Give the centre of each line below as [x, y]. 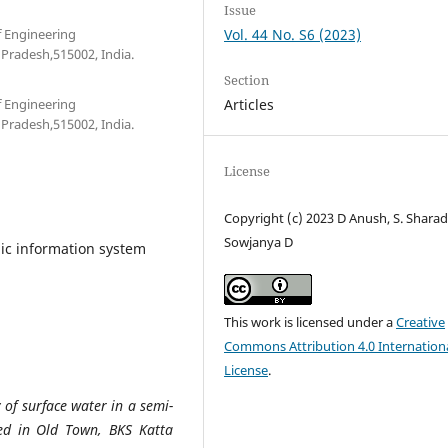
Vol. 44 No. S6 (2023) [293, 34]
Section [247, 79]
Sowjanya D [259, 241]
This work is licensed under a [310, 322]
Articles [249, 104]
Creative [421, 322]
